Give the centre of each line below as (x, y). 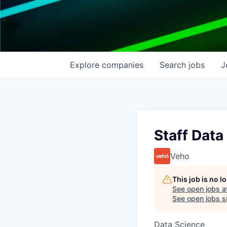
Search (174, 65)
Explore (86, 65)
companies (123, 65)
